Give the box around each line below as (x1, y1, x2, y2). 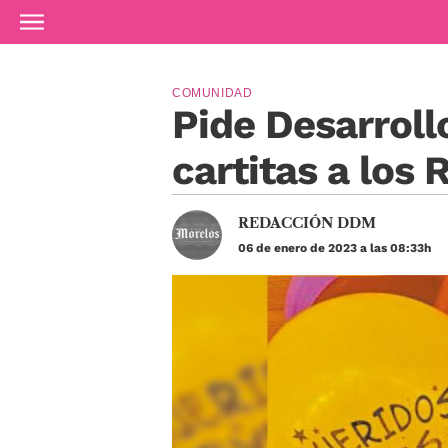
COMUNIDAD (172, 86, 253, 100)
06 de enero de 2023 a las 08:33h (238, 241, 431, 256)
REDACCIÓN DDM (238, 213, 376, 232)
